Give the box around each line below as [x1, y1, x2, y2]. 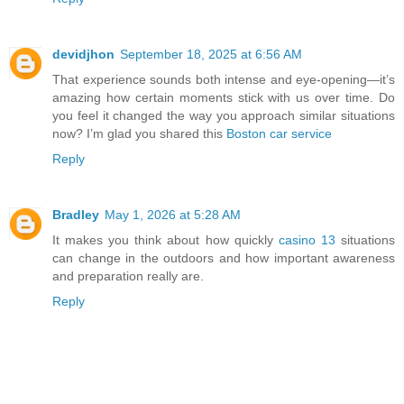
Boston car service [226, 125, 332, 141]
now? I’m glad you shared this [52, 125, 226, 141]
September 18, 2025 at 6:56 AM [120, 46, 302, 61]
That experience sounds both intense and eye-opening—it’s [52, 71, 395, 87]
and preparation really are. [52, 268, 204, 283]
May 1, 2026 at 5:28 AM [105, 207, 241, 222]
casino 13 [278, 232, 335, 247]
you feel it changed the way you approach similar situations [52, 107, 395, 123]
